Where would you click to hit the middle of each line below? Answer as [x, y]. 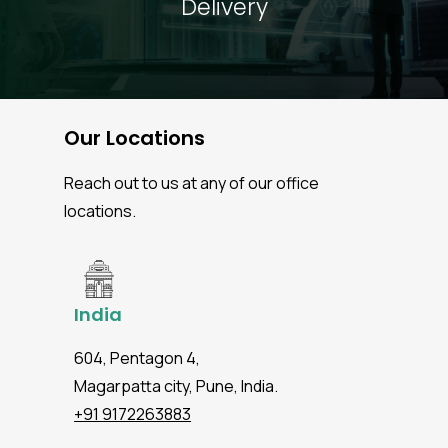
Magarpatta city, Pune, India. [176, 386]
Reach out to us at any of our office [192, 183]
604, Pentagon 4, [137, 358]
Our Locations [135, 138]
